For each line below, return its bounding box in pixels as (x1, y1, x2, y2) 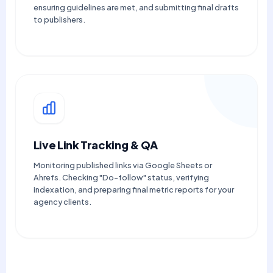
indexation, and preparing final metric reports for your (33, 184, 234, 194)
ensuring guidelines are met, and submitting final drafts (33, 2, 239, 12)
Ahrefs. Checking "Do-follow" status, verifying (33, 172, 209, 182)
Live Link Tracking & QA (33, 137, 158, 152)
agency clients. (33, 196, 91, 207)
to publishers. (33, 14, 85, 24)
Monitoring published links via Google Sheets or (33, 160, 212, 170)
